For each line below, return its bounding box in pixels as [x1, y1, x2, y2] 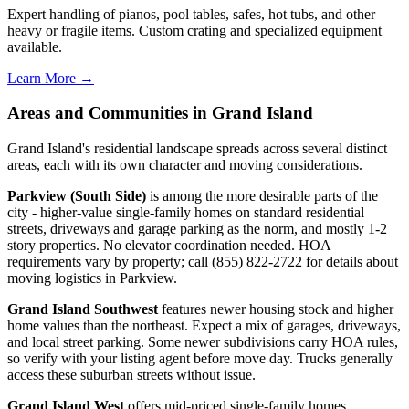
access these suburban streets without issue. [7, 367, 256, 383]
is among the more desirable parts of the [146, 188, 378, 204]
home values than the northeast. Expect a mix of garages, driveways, [7, 318, 401, 334]
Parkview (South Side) [7, 188, 146, 204]
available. [7, 38, 62, 55]
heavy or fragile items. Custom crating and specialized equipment [7, 22, 382, 38]
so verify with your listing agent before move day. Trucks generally [7, 351, 393, 367]
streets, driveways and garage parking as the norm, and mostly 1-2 [7, 221, 387, 237]
